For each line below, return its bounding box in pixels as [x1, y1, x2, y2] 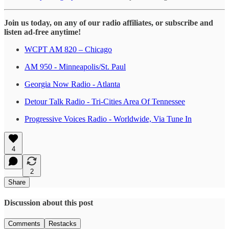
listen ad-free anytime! [4, 27, 81, 36]
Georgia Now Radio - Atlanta [25, 79, 120, 88]
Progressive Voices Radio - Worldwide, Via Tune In [25, 114, 192, 123]
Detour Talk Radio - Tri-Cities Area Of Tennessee [25, 97, 185, 106]
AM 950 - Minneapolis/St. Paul [25, 62, 126, 71]
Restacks [49, 220, 77, 228]
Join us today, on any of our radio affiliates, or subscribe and [4, 18, 213, 27]
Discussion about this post [4, 198, 93, 207]
